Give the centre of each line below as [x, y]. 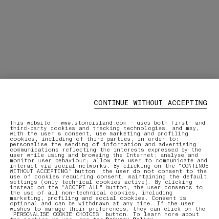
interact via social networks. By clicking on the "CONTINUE [109, 166]
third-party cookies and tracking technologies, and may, [105, 128]
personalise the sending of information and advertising [103, 144]
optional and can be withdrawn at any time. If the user [102, 204]
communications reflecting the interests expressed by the [106, 150]
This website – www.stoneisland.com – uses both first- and [108, 123]
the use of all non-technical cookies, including [91, 193]
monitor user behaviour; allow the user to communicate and [109, 161]
